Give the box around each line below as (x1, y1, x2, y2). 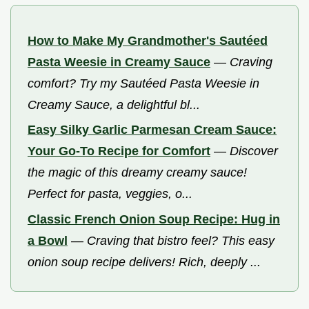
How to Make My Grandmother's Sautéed (28, 33, 268, 48)
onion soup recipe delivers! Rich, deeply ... (28, 255, 261, 269)
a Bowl (28, 233, 68, 248)
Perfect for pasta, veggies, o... (28, 187, 192, 201)
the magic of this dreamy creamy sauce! (28, 166, 247, 180)
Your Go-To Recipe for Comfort (28, 144, 210, 159)
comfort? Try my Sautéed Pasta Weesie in (28, 76, 259, 90)
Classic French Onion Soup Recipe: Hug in (28, 212, 280, 226)
